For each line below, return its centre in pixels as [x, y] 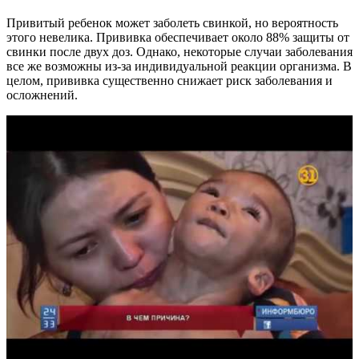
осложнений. [42, 95]
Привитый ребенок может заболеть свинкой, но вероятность [172, 22]
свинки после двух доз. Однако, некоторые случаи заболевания [179, 51]
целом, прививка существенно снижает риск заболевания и [169, 80]
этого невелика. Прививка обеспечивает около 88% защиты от [178, 37]
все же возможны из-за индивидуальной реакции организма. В [179, 66]
